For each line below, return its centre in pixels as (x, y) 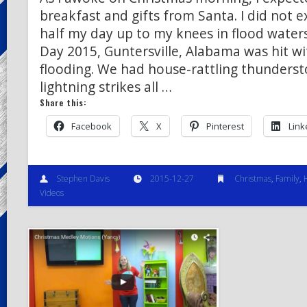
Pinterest (225, 126)
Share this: (63, 102)
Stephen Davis (83, 179)
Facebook (91, 126)
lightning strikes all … (106, 87)
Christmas (253, 179)
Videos (51, 193)
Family (287, 179)
